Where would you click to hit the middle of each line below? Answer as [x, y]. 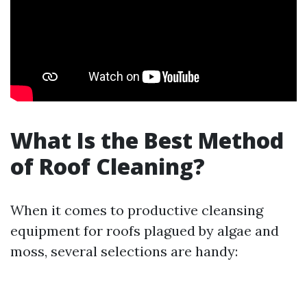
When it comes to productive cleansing [137, 210]
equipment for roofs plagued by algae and [145, 231]
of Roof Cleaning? [108, 166]
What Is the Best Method [147, 140]
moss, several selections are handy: [124, 251]
